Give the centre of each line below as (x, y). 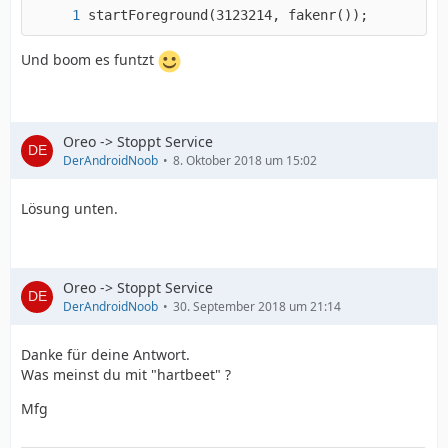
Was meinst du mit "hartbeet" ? (126, 374)
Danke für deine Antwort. (105, 354)
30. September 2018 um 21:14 (257, 306)
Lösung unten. (69, 208)
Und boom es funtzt (89, 60)
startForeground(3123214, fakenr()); (228, 15)
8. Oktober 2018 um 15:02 (245, 160)
